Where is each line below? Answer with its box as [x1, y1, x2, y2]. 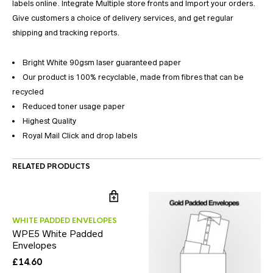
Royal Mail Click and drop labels [23, 131, 137, 141]
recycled [12, 87, 44, 97]
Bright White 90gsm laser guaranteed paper [23, 58, 181, 68]
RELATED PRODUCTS [12, 161, 90, 172]
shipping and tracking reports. [12, 28, 119, 38]
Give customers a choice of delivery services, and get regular [12, 13, 233, 23]
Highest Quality [23, 116, 76, 126]
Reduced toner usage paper [23, 102, 125, 112]
